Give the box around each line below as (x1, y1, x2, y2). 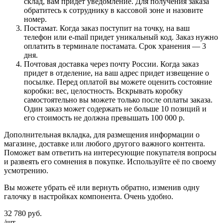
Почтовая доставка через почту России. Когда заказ (24, 60, 199, 69)
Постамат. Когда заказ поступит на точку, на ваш (24, 24, 190, 33)
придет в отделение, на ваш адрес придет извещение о (24, 69, 209, 78)
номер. (24, 15, 47, 24)
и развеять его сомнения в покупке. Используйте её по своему (4, 157, 216, 166)
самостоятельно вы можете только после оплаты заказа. (24, 96, 213, 105)
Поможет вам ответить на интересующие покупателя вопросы (4, 148, 217, 157)
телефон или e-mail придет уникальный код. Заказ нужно (24, 33, 218, 42)
